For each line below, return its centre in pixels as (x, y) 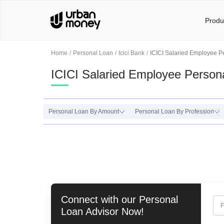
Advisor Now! (113, 211)
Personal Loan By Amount (84, 111)
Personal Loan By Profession (174, 111)
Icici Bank (131, 53)
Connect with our (100, 199)
